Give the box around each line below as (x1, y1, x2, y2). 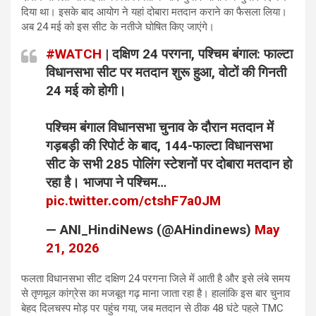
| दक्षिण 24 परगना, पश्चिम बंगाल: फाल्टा (102, 45, 293, 62)
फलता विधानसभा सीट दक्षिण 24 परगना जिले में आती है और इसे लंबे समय (21, 272, 290, 285)
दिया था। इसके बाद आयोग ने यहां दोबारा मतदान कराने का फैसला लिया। (21, 5, 287, 18)
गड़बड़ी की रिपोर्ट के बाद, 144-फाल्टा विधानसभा (46, 137, 272, 154)
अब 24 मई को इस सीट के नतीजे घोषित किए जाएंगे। (21, 20, 214, 33)
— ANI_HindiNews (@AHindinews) (46, 221, 255, 238)
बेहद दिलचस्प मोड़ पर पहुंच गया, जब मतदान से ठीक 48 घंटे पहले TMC (21, 301, 284, 315)
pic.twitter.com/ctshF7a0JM (46, 192, 221, 209)
